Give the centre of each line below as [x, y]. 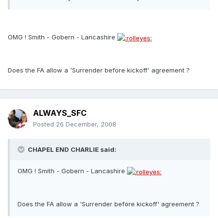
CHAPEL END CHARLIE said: [71, 150]
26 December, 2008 [86, 124]
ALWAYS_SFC [60, 113]
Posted [45, 124]
